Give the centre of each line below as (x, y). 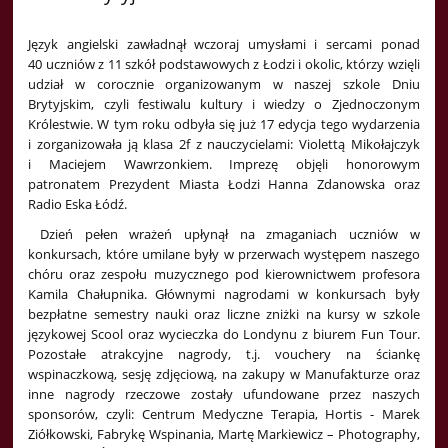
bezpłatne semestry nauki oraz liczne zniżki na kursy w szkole (224, 314)
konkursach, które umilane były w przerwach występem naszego (224, 254)
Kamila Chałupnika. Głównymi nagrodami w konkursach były (224, 294)
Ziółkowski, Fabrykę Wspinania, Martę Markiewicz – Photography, (224, 434)
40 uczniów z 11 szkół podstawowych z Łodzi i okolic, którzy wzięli (224, 64)
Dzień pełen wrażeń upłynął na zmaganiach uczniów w (224, 234)
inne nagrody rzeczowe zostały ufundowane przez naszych (224, 394)
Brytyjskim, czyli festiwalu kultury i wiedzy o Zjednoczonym (224, 104)
